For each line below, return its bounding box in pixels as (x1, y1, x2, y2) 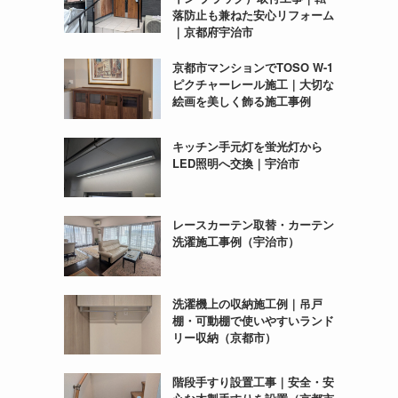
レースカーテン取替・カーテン (171, 216, 334, 234)
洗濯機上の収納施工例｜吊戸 (171, 294, 322, 312)
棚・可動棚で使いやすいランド (171, 311, 334, 329)
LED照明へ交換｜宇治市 (171, 154, 299, 171)
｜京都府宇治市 (171, 22, 253, 40)
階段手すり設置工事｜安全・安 (171, 373, 334, 391)
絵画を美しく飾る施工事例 (171, 92, 311, 109)
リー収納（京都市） (171, 328, 276, 346)
